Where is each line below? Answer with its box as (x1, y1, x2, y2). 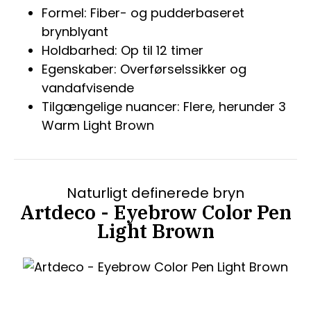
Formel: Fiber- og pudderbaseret (42, 4, 244, 22)
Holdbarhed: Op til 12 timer (42, 42, 203, 60)
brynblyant (42, 23, 108, 41)
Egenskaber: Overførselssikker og (42, 60, 246, 78)
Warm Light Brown (42, 117, 154, 135)
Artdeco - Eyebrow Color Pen (19, 199, 292, 226)
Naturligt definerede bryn (67, 183, 244, 203)
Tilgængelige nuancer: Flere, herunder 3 (42, 98, 286, 116)
